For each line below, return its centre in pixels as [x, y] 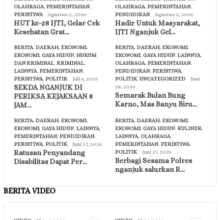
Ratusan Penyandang [49, 152]
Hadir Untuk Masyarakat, [157, 23]
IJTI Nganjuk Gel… [145, 32]
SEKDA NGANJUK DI [48, 87]
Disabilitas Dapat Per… [50, 161]
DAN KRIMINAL [34, 63]
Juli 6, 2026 [85, 79]
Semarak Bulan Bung [150, 95]
